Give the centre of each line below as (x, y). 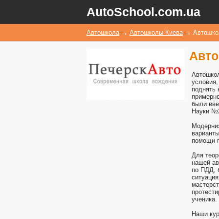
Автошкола (103, 33)
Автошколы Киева (156, 33)
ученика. (204, 199)
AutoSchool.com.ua (143, 12)
